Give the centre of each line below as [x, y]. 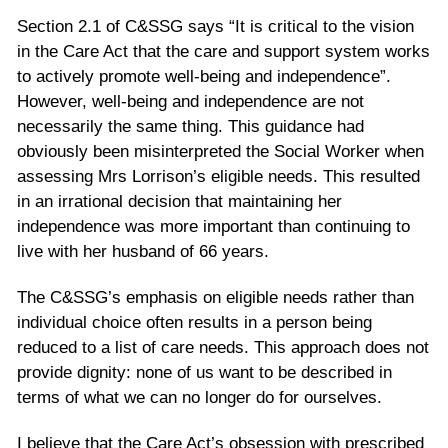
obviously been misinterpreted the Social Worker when [220, 151]
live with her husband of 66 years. [143, 251]
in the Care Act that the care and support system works [223, 51]
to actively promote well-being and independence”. [204, 76]
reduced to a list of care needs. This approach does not [223, 347]
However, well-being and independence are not [190, 101]
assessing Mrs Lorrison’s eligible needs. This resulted [218, 176]
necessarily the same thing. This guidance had [190, 126]
